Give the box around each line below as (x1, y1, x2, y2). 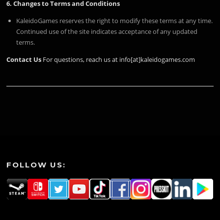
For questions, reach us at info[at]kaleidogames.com (41, 55, 195, 64)
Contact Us (6, 55, 42, 64)
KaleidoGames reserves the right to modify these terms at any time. (16, 16, 213, 25)
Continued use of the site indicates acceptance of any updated (16, 27, 198, 36)
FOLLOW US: (6, 160, 66, 170)
